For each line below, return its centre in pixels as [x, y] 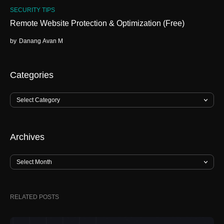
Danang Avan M [41, 41]
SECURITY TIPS [32, 10]
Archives [27, 137]
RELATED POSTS [34, 197]
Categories [32, 75]
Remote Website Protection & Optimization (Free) [97, 23]
